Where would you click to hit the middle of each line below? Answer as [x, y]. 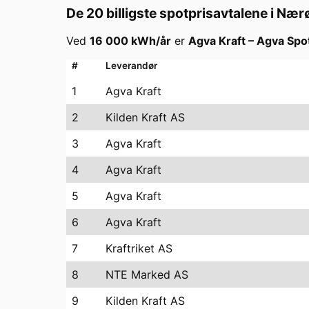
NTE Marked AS [147, 274]
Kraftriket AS [139, 248]
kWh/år [150, 40]
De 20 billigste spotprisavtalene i [171, 13]
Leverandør [131, 65]
